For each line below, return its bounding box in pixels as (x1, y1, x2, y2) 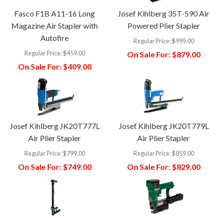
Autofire (40, 33, 69, 42)
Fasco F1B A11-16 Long (14, 8, 95, 18)
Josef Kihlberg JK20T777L (9, 121, 100, 130)
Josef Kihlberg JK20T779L (118, 121, 209, 130)
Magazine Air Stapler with (11, 20, 98, 30)
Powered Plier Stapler (127, 20, 200, 30)
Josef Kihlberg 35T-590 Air (118, 8, 209, 18)
